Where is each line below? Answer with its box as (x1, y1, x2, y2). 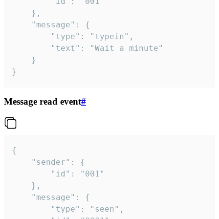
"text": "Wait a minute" (12, 43, 51, 53)
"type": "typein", (12, 31, 51, 41)
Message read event (4, 96, 81, 107)
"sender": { (12, 157, 31, 167)
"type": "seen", (12, 204, 51, 214)
